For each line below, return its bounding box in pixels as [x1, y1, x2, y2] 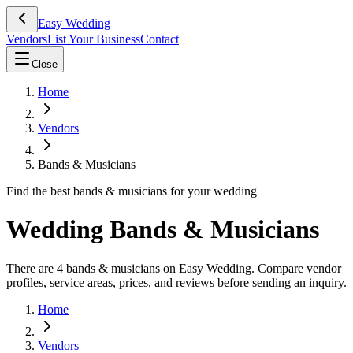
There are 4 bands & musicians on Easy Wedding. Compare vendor [6, 261, 341, 275]
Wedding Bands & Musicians [6, 215, 319, 244]
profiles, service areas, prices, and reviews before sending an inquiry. [6, 275, 347, 289]
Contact [140, 32, 179, 46]
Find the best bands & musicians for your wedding [6, 184, 257, 198]
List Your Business [47, 32, 140, 46]
